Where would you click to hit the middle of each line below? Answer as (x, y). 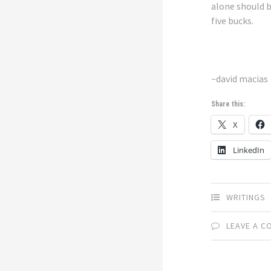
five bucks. (233, 21)
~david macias (240, 79)
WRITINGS (246, 198)
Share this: (228, 104)
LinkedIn (249, 150)
